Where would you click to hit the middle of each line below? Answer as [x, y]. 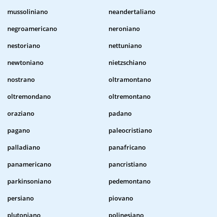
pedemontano [130, 181]
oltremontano [130, 97]
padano [120, 114]
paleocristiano [130, 131]
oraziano [21, 114]
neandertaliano [132, 12]
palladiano [24, 147]
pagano [19, 131]
